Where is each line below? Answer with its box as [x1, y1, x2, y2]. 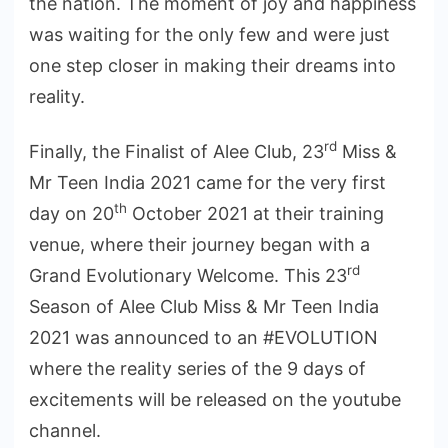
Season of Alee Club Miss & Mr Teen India [29, 295, 379, 317]
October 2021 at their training [127, 202, 384, 224]
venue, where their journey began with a [29, 233, 370, 255]
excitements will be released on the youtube [29, 388, 401, 410]
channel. [29, 419, 101, 441]
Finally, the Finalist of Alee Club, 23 [29, 140, 324, 162]
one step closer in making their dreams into [29, 54, 396, 76]
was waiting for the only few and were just [29, 23, 390, 45]
